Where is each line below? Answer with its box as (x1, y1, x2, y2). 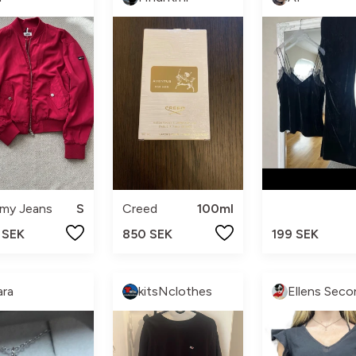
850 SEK (122, 226, 173, 242)
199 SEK (271, 226, 319, 242)
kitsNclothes (138, 283, 213, 299)
